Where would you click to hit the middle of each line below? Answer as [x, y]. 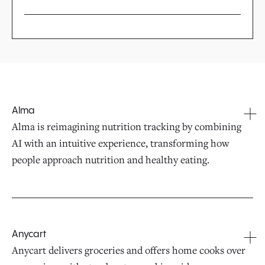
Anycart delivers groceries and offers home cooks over [129, 250]
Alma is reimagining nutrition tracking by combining [127, 126]
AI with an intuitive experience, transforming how [120, 143]
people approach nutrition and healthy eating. [111, 159]
